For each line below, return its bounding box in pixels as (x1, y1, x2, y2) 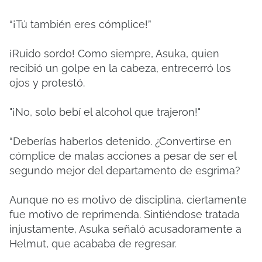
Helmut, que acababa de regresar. (9, 237, 176, 250)
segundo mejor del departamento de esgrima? (9, 164, 240, 177)
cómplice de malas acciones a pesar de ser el (9, 150, 236, 162)
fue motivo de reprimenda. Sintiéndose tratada (9, 208, 240, 220)
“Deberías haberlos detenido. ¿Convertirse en (9, 135, 232, 147)
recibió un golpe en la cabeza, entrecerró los (9, 62, 231, 74)
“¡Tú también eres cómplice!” (9, 18, 151, 30)
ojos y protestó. (9, 77, 85, 89)
